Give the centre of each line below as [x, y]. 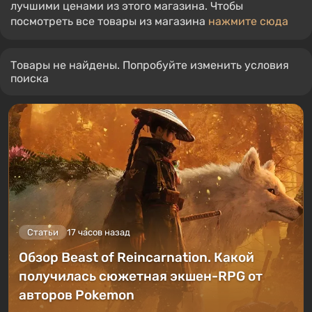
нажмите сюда [248, 21]
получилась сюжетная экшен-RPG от [141, 276]
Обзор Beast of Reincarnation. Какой [136, 258]
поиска [30, 78]
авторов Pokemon [77, 295]
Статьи [43, 233]
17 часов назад [99, 233]
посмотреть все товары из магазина [109, 21]
